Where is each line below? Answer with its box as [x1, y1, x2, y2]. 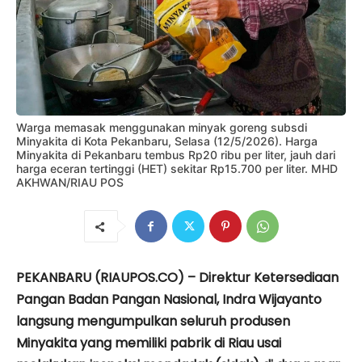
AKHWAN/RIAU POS [16, 175, 124, 190]
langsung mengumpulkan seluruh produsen [16, 312, 290, 331]
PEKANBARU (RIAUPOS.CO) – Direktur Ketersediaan [16, 268, 339, 288]
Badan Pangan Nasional [68, 290, 217, 309]
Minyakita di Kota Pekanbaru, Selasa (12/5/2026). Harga [16, 134, 318, 149]
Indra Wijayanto [222, 290, 322, 309]
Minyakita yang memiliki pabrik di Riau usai [16, 334, 281, 353]
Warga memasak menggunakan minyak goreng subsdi [16, 120, 307, 135]
